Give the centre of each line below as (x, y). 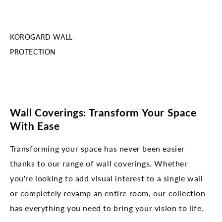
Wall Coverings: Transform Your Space (103, 112)
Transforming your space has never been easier (98, 148)
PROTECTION (33, 52)
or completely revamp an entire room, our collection (108, 193)
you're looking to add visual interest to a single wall (107, 178)
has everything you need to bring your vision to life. (107, 208)
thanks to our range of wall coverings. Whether (99, 163)
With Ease (35, 126)
